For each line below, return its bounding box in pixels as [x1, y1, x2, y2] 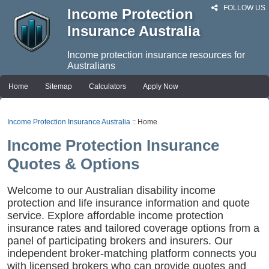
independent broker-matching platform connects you [7, 247, 256, 260]
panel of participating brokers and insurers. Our [7, 235, 232, 247]
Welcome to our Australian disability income [7, 184, 216, 197]
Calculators [89, 82, 126, 91]
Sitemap [45, 82, 72, 91]
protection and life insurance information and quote [7, 197, 250, 210]
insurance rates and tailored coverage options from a [7, 222, 259, 235]
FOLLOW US [222, 4, 265, 12]
